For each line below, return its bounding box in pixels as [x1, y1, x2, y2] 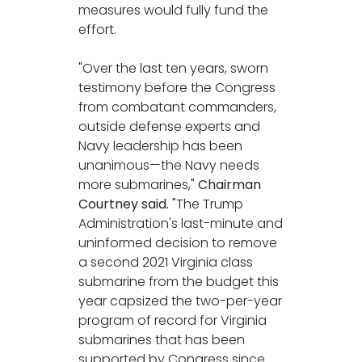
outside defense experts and [78, 116, 260, 136]
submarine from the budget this [78, 271, 279, 291]
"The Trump [168, 194, 243, 213]
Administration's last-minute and [78, 213, 283, 233]
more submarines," [78, 175, 198, 194]
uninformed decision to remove [78, 233, 277, 252]
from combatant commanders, [78, 97, 276, 116]
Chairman [197, 175, 261, 194]
